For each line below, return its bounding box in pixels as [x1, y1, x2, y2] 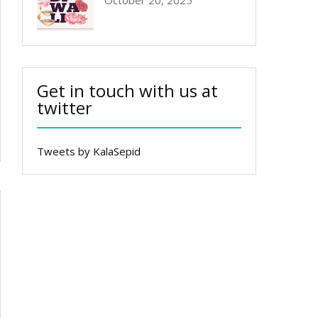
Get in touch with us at [37, 79, 218, 102]
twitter [37, 96, 92, 119]
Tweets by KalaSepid [37, 144, 141, 158]
